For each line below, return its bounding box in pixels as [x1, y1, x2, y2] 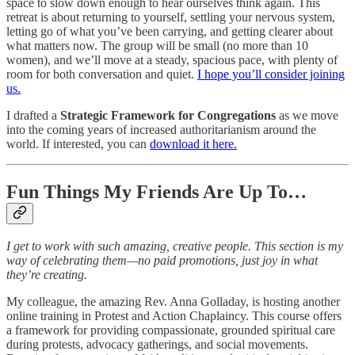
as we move [276, 108, 338, 122]
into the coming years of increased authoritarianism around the [6, 122, 316, 136]
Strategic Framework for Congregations [60, 108, 276, 122]
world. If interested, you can [6, 136, 150, 151]
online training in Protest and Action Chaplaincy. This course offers [6, 309, 342, 323]
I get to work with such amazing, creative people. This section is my [6, 239, 343, 254]
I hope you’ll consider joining [197, 67, 345, 81]
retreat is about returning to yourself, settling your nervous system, [6, 10, 335, 24]
